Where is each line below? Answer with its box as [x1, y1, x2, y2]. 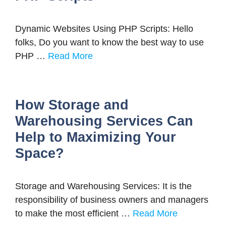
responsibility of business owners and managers [15, 195, 208, 205]
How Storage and [15, 97, 129, 113]
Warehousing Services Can [15, 114, 193, 129]
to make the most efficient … [15, 208, 133, 219]
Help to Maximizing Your [15, 130, 176, 145]
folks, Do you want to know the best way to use [15, 37, 204, 48]
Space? [15, 146, 64, 161]
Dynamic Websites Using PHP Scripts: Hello [15, 24, 193, 34]
